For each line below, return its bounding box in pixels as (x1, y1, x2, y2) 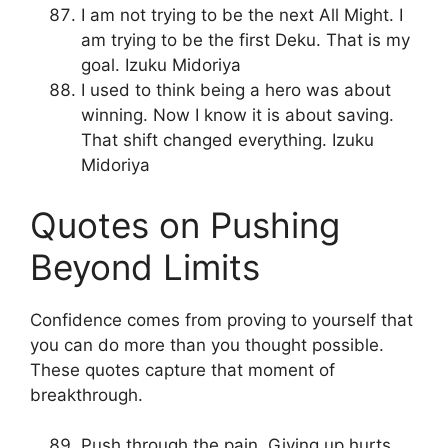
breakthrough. (30, 384, 143, 405)
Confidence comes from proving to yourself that (30, 309, 413, 330)
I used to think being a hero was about (81, 80, 391, 101)
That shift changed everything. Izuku (81, 130, 374, 151)
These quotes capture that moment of (30, 359, 335, 380)
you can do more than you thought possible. (30, 334, 384, 355)
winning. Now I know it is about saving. (81, 105, 394, 126)
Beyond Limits (30, 245, 260, 288)
